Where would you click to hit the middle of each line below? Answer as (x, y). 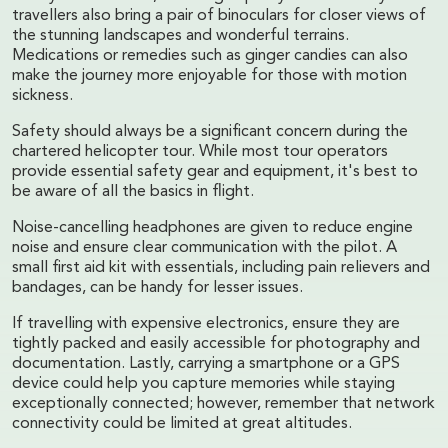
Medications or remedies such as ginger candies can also (210, 55)
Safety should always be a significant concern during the (210, 131)
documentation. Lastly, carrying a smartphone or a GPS (206, 363)
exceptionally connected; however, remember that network (223, 403)
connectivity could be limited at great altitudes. (182, 423)
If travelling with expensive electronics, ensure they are (206, 323)
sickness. (42, 95)
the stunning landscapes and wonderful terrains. (180, 35)
